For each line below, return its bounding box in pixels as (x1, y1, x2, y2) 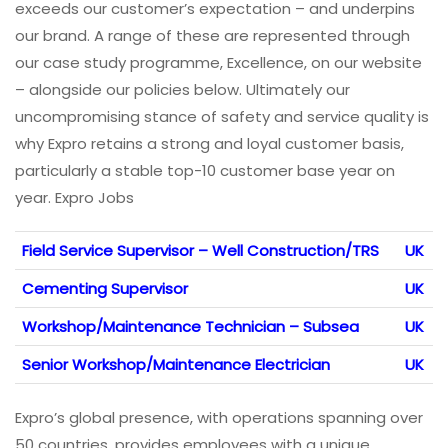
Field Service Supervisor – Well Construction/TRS (22, 240, 379, 262)
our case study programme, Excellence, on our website (15, 52, 422, 74)
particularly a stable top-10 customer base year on (15, 160, 395, 182)
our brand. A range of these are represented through (15, 25, 410, 47)
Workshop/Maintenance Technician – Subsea (22, 316, 359, 338)
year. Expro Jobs (15, 187, 134, 209)
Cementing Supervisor (22, 278, 188, 300)
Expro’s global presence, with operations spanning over (15, 407, 423, 429)
